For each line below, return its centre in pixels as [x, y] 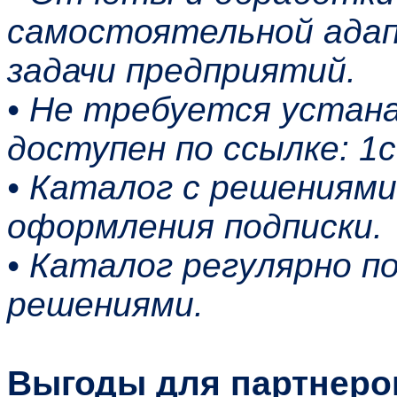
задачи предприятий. [182, 70]
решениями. [105, 304]
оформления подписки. [195, 226]
